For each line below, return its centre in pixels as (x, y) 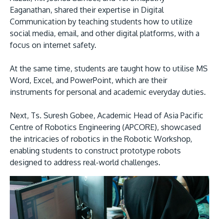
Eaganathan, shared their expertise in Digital (87, 10)
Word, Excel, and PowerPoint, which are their (88, 80)
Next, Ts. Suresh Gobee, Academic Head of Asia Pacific (107, 115)
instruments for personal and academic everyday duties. (108, 92)
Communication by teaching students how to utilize (101, 22)
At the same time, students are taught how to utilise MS (109, 68)
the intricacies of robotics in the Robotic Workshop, (101, 139)
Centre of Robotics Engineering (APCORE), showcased (105, 127)
